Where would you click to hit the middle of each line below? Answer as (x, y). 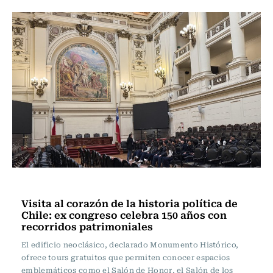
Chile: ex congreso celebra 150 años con (124, 214)
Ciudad (40, 184)
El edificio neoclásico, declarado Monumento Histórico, (130, 244)
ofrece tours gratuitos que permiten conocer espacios (126, 257)
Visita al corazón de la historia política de (129, 203)
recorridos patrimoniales (87, 226)
